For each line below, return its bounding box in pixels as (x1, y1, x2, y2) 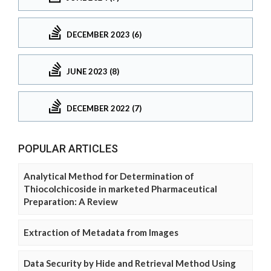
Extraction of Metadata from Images (24, 227, 178, 238)
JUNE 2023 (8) (67, 66, 119, 76)
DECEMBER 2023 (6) (67, 29, 142, 39)
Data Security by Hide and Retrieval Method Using (24, 258, 236, 269)
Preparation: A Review (24, 196, 118, 207)
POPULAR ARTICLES (18, 142, 118, 155)
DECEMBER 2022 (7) (67, 103, 142, 113)
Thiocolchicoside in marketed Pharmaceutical (24, 183, 217, 195)
